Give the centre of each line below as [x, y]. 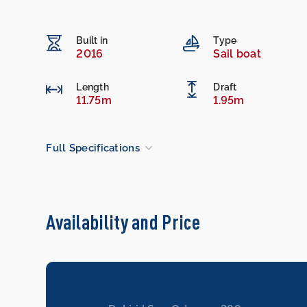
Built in [92, 40]
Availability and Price [123, 221]
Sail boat [237, 53]
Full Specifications [93, 148]
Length [93, 87]
